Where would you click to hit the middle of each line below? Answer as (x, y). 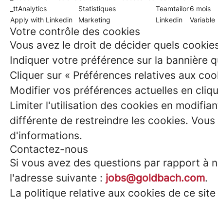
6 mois (200, 9)
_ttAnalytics (28, 9)
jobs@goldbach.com (155, 178)
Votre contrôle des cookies (75, 31)
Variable (202, 20)
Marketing (94, 20)
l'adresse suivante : (58, 178)
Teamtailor (172, 9)
